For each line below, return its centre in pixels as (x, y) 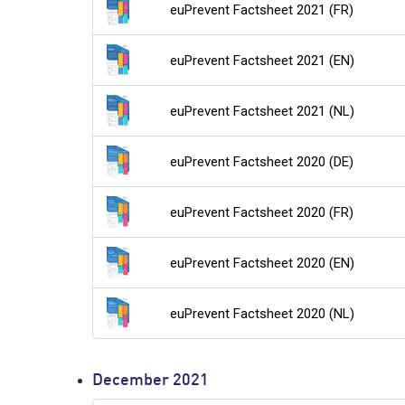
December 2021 (151, 381)
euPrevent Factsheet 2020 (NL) (263, 313)
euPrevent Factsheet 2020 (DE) (262, 161)
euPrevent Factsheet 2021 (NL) (263, 111)
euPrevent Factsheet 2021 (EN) (263, 60)
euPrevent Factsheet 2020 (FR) (262, 212)
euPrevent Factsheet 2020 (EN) (263, 263)
